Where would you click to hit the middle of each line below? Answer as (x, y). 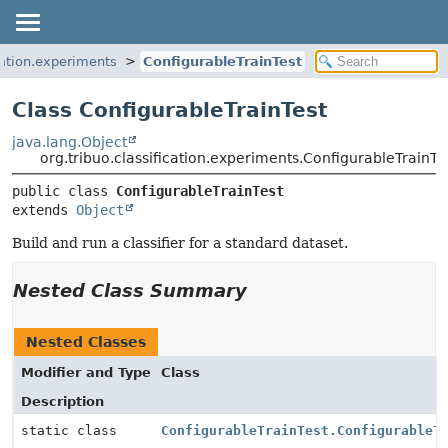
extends (44, 210)
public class (64, 191)
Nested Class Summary (130, 290)
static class (73, 430)
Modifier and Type (86, 372)
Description (62, 401)
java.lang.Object (69, 142)
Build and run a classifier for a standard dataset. (180, 243)
